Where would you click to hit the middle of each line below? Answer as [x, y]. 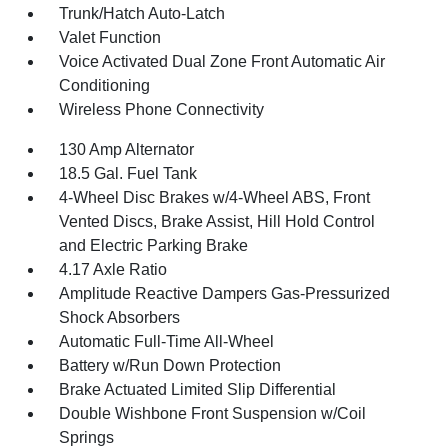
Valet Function [110, 37]
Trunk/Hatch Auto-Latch [142, 13]
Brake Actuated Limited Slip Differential [198, 389]
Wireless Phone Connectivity [162, 109]
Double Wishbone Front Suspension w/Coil [213, 413]
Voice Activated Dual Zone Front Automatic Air [222, 61]
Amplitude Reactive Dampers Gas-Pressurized [225, 293]
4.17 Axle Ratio [113, 269]
